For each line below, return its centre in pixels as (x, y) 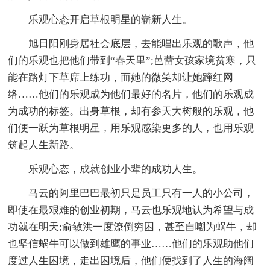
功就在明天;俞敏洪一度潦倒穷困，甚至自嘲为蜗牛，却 (133, 227)
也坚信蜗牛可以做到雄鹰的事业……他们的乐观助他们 (131, 243)
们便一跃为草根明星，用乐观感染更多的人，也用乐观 (131, 128)
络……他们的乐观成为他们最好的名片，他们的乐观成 (131, 94)
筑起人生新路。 (44, 145)
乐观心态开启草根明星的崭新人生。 (111, 19)
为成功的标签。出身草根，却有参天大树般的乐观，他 (131, 111)
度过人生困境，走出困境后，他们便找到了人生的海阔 (131, 260)
